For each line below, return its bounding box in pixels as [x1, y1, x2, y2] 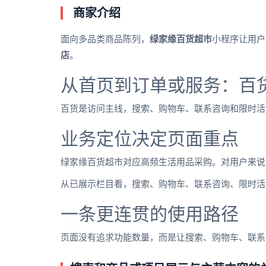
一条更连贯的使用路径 [61, 204, 239, 224]
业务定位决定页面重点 [61, 129, 239, 149]
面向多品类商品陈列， [61, 34, 150, 45]
